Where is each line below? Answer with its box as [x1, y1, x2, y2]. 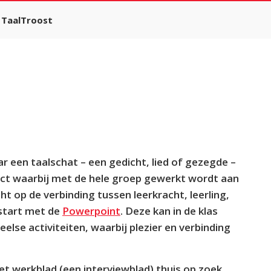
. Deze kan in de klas [120, 204, 218, 218]
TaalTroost [1, 14, 53, 26]
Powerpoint [62, 204, 120, 218]
